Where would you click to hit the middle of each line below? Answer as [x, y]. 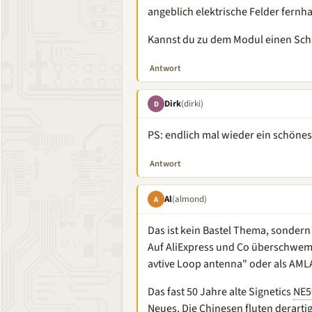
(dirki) [192, 103]
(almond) [189, 199]
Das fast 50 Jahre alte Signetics [220, 292]
